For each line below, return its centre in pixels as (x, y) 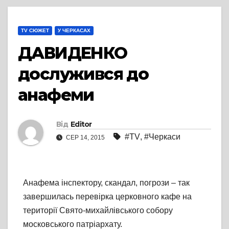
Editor (81, 124)
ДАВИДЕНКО (73, 53)
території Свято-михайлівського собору (98, 211)
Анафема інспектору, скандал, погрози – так (106, 183)
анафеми (56, 95)
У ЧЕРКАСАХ (74, 31)
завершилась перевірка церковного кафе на (107, 197)
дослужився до (83, 74)
